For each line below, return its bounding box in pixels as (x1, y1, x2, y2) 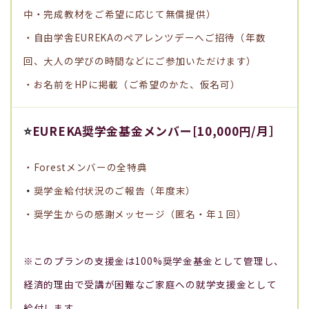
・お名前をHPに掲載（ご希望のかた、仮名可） (23, 77, 241, 92)
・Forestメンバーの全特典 (23, 160, 148, 175)
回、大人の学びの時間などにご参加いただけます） (23, 54, 257, 68)
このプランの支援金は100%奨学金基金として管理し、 (33, 254, 284, 268)
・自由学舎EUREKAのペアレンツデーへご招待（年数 (23, 30, 266, 45)
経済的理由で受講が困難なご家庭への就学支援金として (23, 277, 277, 292)
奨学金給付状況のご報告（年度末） (33, 183, 196, 198)
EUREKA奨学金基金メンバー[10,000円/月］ (32, 122, 281, 140)
